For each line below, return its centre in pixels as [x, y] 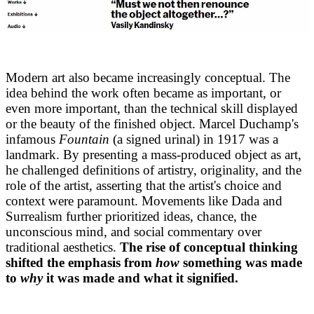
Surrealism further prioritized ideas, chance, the [131, 216]
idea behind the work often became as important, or [143, 93]
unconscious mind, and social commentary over [134, 231]
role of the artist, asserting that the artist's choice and [144, 185]
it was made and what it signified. [141, 278]
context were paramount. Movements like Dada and [144, 200]
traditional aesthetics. [63, 247]
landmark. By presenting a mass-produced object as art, [153, 154]
